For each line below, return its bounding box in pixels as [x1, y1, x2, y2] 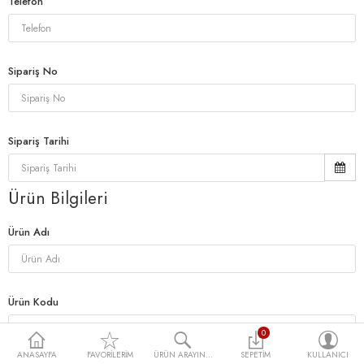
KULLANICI [307, 349, 349, 361]
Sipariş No [8, 63, 58, 79]
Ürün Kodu [8, 294, 58, 310]
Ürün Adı [8, 224, 50, 240]
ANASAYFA [16, 349, 57, 361]
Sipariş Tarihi [8, 133, 69, 149]
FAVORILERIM [86, 349, 133, 361]
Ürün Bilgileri [8, 186, 108, 210]
